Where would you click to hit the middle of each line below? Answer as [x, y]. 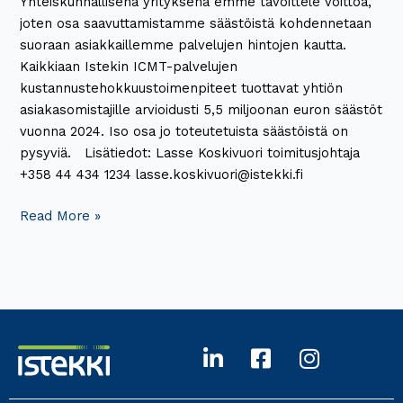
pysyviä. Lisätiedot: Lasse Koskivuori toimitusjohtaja [190, 153]
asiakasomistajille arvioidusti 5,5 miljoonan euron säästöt [201, 110]
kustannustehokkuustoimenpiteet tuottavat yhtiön [182, 89]
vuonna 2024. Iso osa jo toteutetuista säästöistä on [184, 132]
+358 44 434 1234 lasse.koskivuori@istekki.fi [162, 175]
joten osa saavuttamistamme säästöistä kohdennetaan [196, 24]
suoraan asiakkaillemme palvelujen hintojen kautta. [184, 45]
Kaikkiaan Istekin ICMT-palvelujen [129, 67]
